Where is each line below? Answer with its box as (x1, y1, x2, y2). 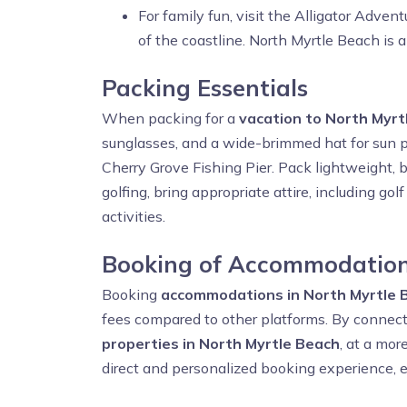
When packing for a (102, 109, 239, 127)
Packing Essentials (102, 74, 308, 102)
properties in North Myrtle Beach (102, 334, 340, 352)
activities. (102, 207, 165, 225)
